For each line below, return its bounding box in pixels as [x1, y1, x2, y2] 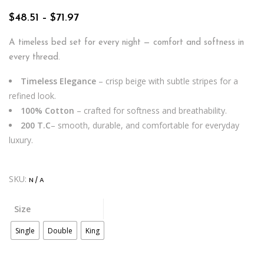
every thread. [9, 53, 60, 62]
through [78, 44, 115, 55]
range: [78, 22, 109, 34]
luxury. [9, 134, 33, 146]
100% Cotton [21, 105, 74, 116]
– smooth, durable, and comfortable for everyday [51, 120, 239, 131]
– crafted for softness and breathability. [74, 105, 227, 116]
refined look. [9, 90, 56, 101]
